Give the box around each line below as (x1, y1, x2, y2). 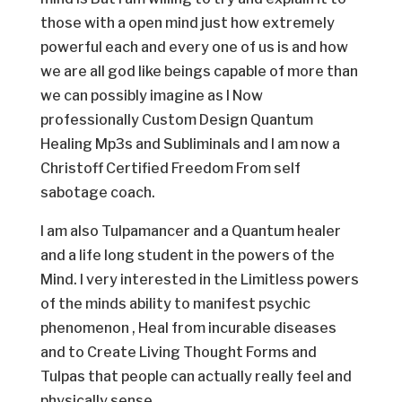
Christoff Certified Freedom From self (39, 160, 301, 178)
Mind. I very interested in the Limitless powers (39, 271, 359, 289)
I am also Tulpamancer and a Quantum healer (39, 223, 341, 240)
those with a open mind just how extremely (39, 14, 335, 32)
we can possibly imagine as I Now (39, 87, 263, 105)
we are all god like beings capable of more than (39, 63, 358, 81)
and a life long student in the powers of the (39, 247, 335, 265)
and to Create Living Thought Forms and (39, 344, 317, 362)
